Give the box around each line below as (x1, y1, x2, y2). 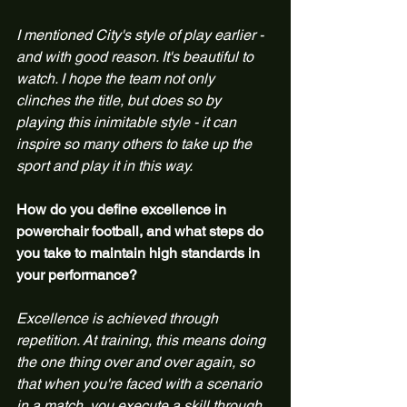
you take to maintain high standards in (16, 244, 263, 262)
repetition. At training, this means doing (16, 332, 269, 349)
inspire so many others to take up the (16, 135, 255, 153)
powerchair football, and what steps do (16, 223, 267, 240)
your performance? (16, 266, 137, 283)
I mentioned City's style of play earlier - (16, 26, 267, 44)
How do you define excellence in (16, 201, 230, 218)
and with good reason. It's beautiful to (16, 48, 257, 65)
